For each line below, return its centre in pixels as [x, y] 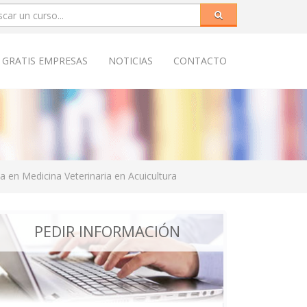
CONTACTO [200, 61]
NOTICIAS [131, 61]
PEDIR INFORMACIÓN [107, 231]
